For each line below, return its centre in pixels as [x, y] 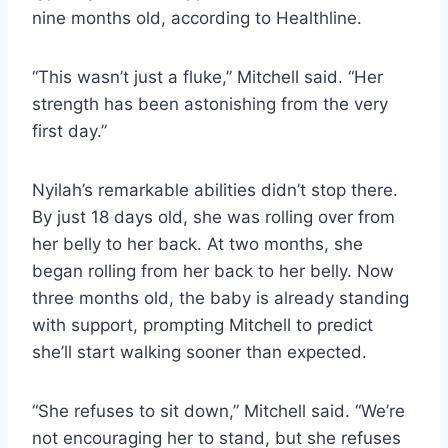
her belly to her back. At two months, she [197, 243]
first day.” [69, 130]
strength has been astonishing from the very [210, 103]
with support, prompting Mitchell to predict [202, 324]
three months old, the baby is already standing [220, 297]
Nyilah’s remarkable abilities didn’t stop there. [215, 189]
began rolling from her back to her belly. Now [213, 270]
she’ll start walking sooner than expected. [199, 351]
